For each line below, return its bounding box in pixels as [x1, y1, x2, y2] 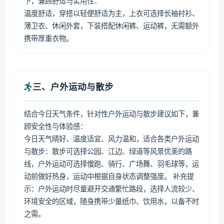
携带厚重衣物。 [24, 34, 73, 42]
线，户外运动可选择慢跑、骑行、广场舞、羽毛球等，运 [24, 159, 199, 168]
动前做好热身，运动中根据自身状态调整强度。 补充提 [24, 172, 194, 180]
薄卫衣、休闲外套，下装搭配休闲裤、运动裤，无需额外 [24, 21, 199, 30]
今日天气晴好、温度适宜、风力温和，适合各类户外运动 [24, 134, 199, 143]
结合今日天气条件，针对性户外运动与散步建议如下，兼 [24, 109, 199, 118]
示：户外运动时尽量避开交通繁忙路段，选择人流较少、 [24, 184, 199, 193]
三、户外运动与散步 [32, 81, 113, 92]
